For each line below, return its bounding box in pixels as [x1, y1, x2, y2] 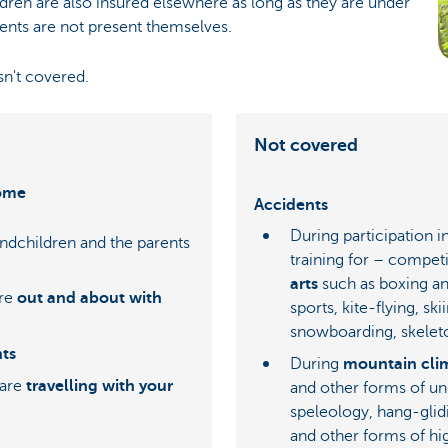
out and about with [17, 288, 162, 307]
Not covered [254, 134, 358, 155]
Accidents [254, 196, 328, 215]
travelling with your [26, 376, 173, 395]
